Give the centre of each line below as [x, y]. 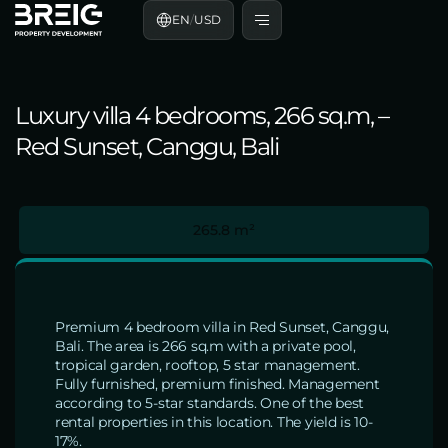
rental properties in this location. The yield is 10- [214, 422]
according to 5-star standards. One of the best [210, 403]
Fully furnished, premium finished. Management [217, 384]
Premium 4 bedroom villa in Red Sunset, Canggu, [222, 327]
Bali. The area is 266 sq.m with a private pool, [205, 346]
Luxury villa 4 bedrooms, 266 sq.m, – [201, 115]
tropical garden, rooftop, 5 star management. [207, 365]
